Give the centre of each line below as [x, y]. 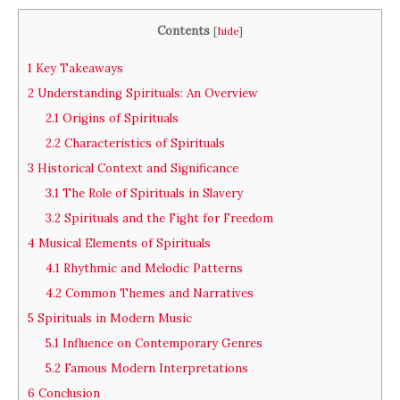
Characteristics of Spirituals [142, 143]
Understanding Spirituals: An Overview [146, 93]
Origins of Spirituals [118, 118]
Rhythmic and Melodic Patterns [151, 268]
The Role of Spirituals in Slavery [150, 193]
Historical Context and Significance [136, 168]
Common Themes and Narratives [157, 293]
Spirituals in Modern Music [113, 318]
